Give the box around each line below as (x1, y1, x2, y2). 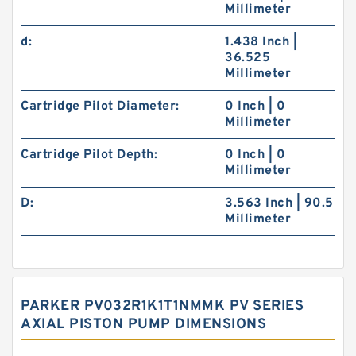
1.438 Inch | (225, 34, 298, 50)
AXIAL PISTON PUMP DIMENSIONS (21, 315, 266, 334)
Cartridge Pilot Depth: (21, 147, 157, 163)
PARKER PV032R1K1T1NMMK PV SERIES (21, 297, 304, 315)
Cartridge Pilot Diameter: (21, 99, 180, 114)
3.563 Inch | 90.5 (225, 195, 334, 211)
